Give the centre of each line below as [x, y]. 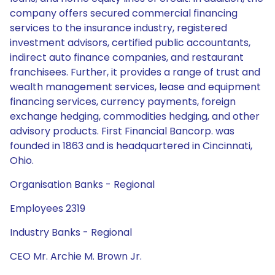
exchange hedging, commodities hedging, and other [135, 116]
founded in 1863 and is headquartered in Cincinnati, [131, 146]
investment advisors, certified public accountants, [130, 43]
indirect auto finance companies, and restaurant [127, 57]
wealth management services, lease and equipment [135, 87]
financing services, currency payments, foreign [123, 102]
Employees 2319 [48, 208]
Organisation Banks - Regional [82, 184]
